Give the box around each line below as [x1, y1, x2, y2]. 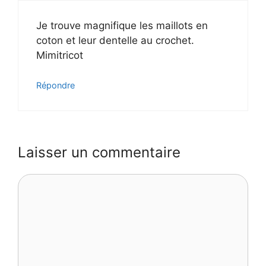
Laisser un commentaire [18, 143, 180, 161]
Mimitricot [36, 49, 83, 61]
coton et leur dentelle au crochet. [36, 34, 194, 46]
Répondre [36, 80, 75, 91]
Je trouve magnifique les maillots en [36, 19, 208, 31]
